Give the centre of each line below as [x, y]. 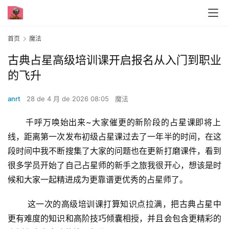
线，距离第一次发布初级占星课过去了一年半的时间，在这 [114, 137]
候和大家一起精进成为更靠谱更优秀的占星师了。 [98, 180]
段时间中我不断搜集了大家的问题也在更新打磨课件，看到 [114, 151]
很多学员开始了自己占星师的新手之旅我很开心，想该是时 [114, 165]
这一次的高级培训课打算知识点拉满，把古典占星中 [18, 204]
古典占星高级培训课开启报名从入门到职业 [114, 60]
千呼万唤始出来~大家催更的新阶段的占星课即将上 [17, 122]
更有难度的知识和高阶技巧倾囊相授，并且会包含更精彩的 [114, 219]
